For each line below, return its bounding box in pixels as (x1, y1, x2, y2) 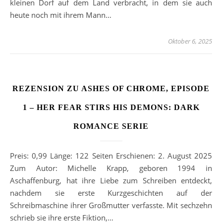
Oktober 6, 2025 (168, 37, 212, 46)
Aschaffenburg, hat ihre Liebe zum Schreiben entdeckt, (10, 175, 212, 186)
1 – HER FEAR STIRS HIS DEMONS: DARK (22, 103, 200, 112)
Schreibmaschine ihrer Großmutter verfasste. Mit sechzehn (10, 200, 212, 211)
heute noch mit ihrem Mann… (10, 10, 111, 20)
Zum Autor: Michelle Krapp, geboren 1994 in (10, 163, 212, 173)
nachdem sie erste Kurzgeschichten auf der (10, 188, 212, 198)
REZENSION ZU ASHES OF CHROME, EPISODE (12, 84, 210, 93)
